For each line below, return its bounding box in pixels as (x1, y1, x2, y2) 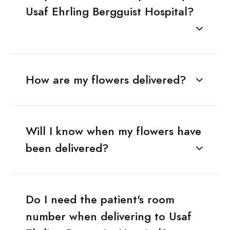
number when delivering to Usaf (25, 208, 191, 224)
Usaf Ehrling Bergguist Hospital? (25, 3, 194, 20)
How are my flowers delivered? (25, 71, 186, 88)
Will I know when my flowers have (25, 123, 201, 139)
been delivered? (25, 140, 109, 156)
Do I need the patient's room (25, 191, 175, 207)
